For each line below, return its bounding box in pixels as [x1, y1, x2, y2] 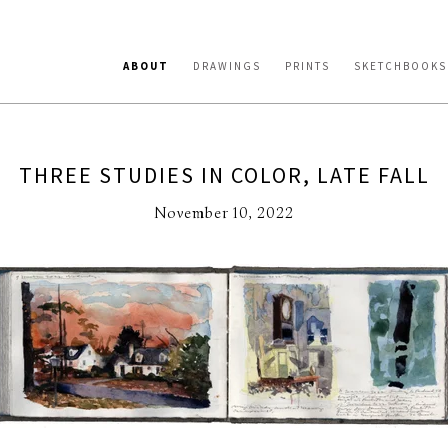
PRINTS [285, 59, 330, 73]
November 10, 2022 [154, 204, 294, 222]
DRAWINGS [193, 59, 261, 73]
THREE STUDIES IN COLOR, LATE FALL [18, 161, 430, 189]
